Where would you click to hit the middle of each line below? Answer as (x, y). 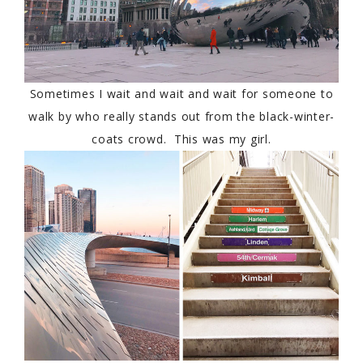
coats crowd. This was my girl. (181, 139)
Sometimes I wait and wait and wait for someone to (181, 94)
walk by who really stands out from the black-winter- (181, 117)
